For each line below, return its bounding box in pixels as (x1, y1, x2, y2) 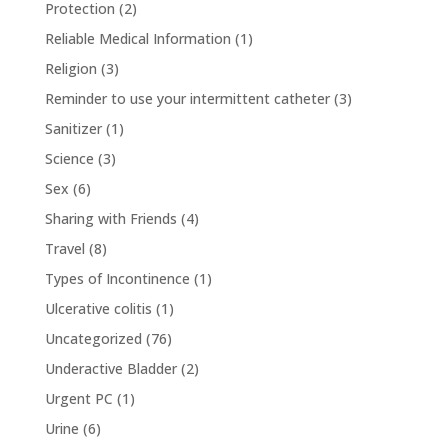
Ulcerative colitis (44, 298, 152, 318)
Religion (44, 58, 97, 78)
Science (44, 148, 94, 168)
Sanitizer (44, 118, 102, 138)
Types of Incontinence (44, 268, 190, 288)
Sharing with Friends (44, 208, 177, 228)
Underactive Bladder (44, 358, 177, 378)
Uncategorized (44, 328, 142, 348)
